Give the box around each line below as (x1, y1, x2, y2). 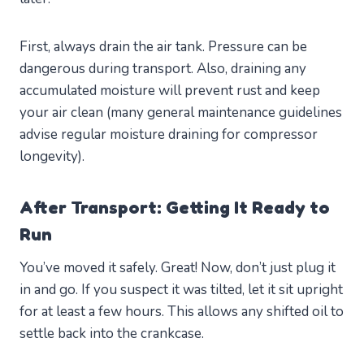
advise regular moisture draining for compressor (19, 125, 318, 145)
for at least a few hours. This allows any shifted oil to (19, 302, 344, 322)
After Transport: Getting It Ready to (19, 197, 330, 219)
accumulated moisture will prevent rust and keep (19, 81, 320, 101)
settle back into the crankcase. (19, 324, 204, 344)
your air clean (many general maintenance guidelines (19, 103, 342, 123)
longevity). (19, 147, 84, 167)
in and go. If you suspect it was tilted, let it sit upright (19, 280, 343, 300)
